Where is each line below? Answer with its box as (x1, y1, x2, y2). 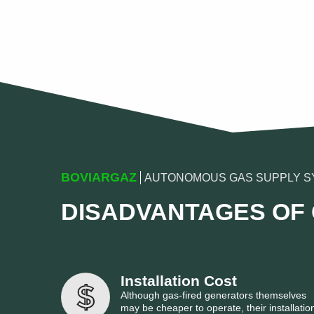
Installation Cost (121, 272, 237, 289)
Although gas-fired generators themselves (121, 289, 306, 301)
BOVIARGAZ (61, 170, 137, 184)
